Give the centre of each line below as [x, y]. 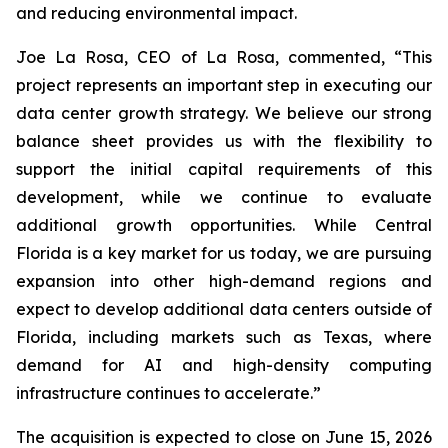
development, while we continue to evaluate [224, 197]
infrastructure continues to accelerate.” [168, 393]
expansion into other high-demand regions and [224, 281]
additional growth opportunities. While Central [224, 225]
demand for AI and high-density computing [224, 365]
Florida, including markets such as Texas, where [224, 337]
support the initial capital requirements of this [224, 169]
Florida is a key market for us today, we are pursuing [224, 253]
